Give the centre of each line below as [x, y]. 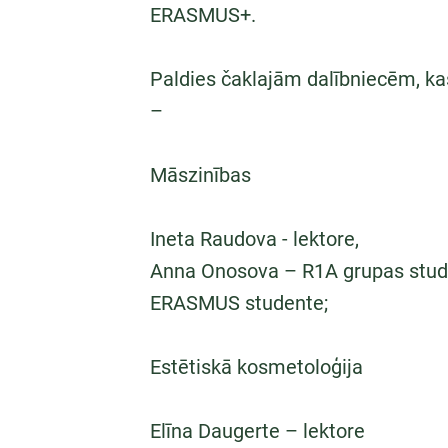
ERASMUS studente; [239, 303]
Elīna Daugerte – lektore [257, 431]
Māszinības [200, 175]
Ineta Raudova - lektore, [254, 239]
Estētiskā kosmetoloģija [256, 367]
